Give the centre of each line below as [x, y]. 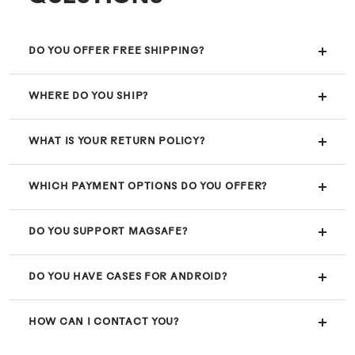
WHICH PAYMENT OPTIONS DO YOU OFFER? [148, 187]
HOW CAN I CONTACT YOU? [104, 322]
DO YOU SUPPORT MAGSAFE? [108, 232]
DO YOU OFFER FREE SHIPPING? [116, 51]
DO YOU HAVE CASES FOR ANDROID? [128, 277]
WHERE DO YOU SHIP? [88, 96]
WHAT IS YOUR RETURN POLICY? [117, 141]
